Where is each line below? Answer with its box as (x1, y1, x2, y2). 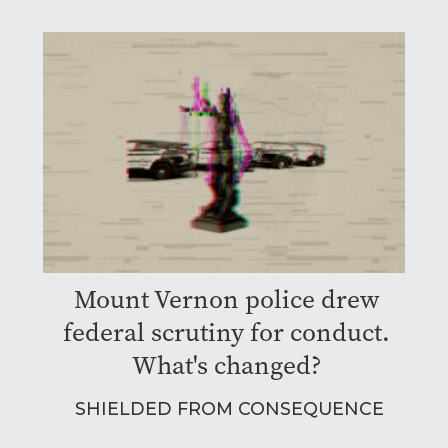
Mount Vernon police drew (73, 282, 380, 318)
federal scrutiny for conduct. (63, 315, 390, 351)
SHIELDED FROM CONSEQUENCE (74, 398, 384, 420)
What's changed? (131, 348, 322, 384)
